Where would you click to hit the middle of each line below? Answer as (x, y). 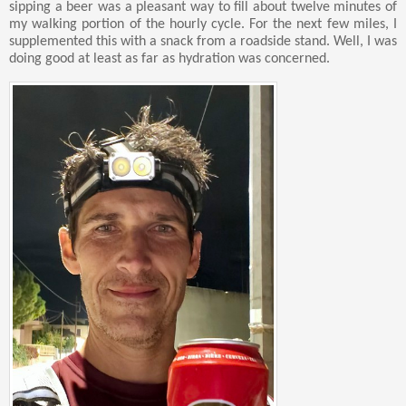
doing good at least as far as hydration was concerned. (169, 59)
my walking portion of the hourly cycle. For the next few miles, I (203, 25)
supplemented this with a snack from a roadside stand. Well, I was (203, 42)
